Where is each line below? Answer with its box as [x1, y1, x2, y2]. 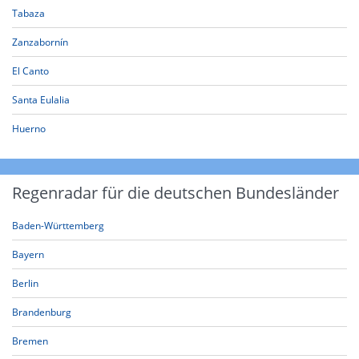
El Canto [12, 64, 49, 78]
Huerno [12, 122, 46, 135]
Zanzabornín [12, 35, 68, 49]
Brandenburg [12, 305, 71, 319]
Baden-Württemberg [12, 219, 104, 232]
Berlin [12, 276, 38, 290]
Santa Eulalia [12, 93, 70, 107]
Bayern [12, 248, 44, 261]
